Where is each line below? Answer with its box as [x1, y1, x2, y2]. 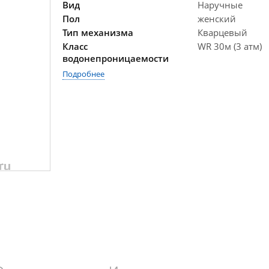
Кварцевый [198, 26, 247, 38]
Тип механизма [62, 26, 133, 38]
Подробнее [62, 68, 104, 79]
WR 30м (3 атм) [198, 40, 262, 52]
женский [198, 13, 236, 25]
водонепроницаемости [62, 52, 169, 64]
